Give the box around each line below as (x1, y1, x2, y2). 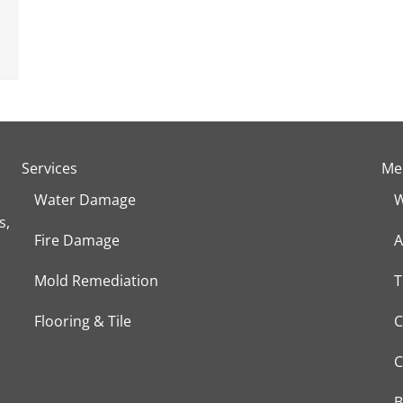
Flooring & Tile (33, 311, 131, 331)
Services (21, 158, 77, 178)
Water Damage (33, 190, 136, 210)
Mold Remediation (33, 271, 158, 291)
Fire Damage (33, 230, 120, 250)
